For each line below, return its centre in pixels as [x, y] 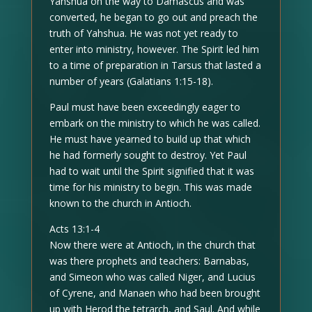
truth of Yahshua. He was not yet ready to [143, 33]
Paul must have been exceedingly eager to [145, 107]
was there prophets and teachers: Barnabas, [149, 260]
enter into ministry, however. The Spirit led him [154, 49]
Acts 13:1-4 [74, 228]
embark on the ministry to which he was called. [155, 123]
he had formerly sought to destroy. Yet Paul [148, 155]
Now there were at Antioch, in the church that [152, 244]
